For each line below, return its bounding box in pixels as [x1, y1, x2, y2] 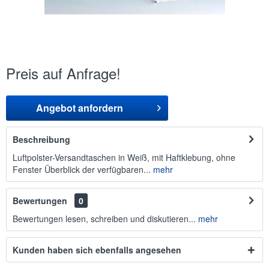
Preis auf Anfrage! [6, 62, 121, 83]
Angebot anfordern [36, 101, 124, 115]
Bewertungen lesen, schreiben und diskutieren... [13, 213, 196, 225]
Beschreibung [13, 133, 70, 145]
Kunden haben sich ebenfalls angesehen [13, 244, 181, 256]
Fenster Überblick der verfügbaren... [13, 163, 151, 175]
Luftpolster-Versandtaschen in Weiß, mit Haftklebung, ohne [13, 151, 235, 163]
